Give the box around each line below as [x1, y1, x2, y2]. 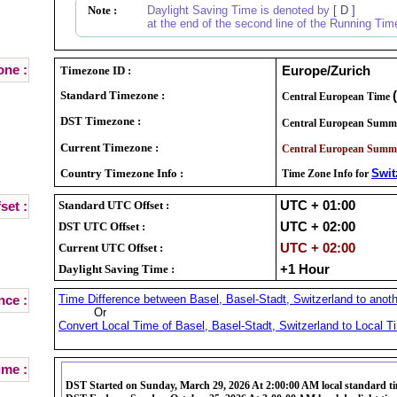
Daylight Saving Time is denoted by [147, 3, 333, 17]
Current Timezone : [60, 140, 159, 154]
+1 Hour [280, 261, 330, 276]
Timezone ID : [60, 63, 131, 77]
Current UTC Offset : [58, 240, 163, 254]
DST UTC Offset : [58, 219, 145, 233]
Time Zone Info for [282, 167, 371, 180]
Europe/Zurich [282, 63, 370, 78]
